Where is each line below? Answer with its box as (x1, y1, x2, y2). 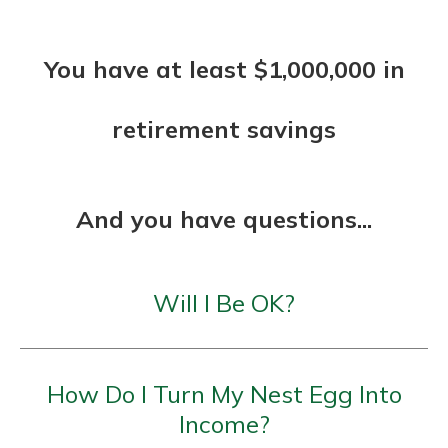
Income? (178, 408, 270, 439)
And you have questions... (76, 203, 372, 234)
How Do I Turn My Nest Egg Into (46, 378, 402, 409)
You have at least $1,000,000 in (43, 53, 405, 84)
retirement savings (112, 113, 336, 144)
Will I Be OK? (153, 287, 295, 318)
